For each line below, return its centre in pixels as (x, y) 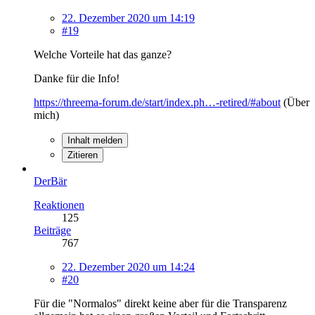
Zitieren (83, 155)
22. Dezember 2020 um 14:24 (128, 266)
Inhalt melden (95, 140)
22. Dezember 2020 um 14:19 (128, 18)
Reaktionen (59, 205)
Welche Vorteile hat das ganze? (103, 54)
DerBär (50, 181)
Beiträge (52, 230)
